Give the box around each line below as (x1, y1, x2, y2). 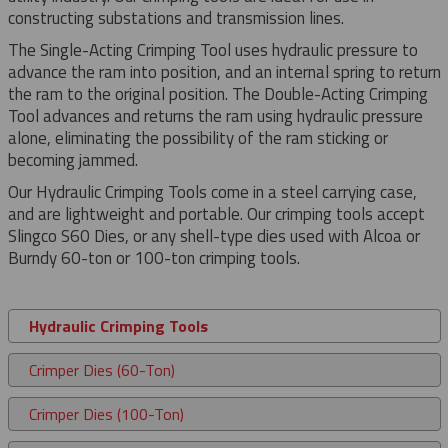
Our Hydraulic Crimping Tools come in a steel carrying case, (7, 178, 417, 205)
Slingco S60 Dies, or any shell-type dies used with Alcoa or (7, 222, 420, 249)
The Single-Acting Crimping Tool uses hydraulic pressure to (7, 36, 418, 63)
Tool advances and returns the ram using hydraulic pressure (7, 102, 423, 129)
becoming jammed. (7, 146, 138, 173)
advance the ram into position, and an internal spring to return (7, 58, 441, 85)
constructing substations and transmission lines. (7, 4, 344, 31)
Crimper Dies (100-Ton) (28, 401, 184, 426)
